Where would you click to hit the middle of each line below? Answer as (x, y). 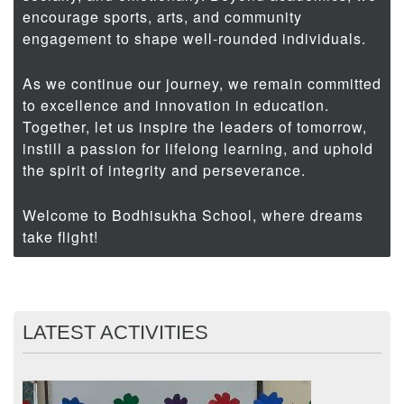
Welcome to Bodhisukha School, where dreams (193, 216)
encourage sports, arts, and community (162, 17)
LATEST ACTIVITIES (115, 333)
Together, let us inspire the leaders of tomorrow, (195, 127)
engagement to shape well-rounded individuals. (194, 39)
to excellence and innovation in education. (176, 106)
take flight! (60, 237)
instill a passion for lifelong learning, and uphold (198, 149)
